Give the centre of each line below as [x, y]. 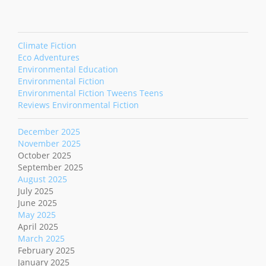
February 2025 [46, 251]
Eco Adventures [49, 58]
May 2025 [37, 215]
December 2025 [49, 132]
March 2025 [41, 239]
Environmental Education [68, 69]
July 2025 [36, 191]
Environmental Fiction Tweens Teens [91, 93]
